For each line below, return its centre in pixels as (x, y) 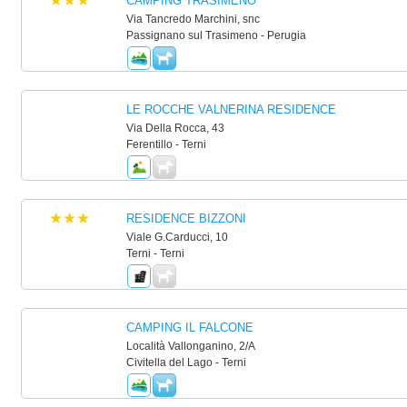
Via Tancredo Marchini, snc (193, 19)
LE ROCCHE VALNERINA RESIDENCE (231, 109)
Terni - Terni (155, 253)
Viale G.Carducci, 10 (177, 237)
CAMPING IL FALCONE (189, 328)
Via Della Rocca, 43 (175, 128)
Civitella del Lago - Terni (186, 362)
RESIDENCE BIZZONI (186, 218)
